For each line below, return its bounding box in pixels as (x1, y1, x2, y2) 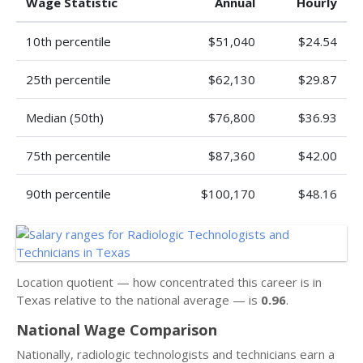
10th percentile (26, 33, 111, 49)
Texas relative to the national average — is (16, 292, 261, 308)
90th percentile (26, 186, 111, 202)
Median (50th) (26, 109, 104, 126)
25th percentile (26, 71, 111, 88)
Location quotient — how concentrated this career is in (16, 274, 322, 290)
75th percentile (26, 147, 111, 164)
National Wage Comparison (16, 320, 217, 340)
